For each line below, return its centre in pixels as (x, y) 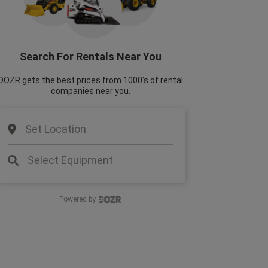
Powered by (78, 199)
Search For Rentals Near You (90, 57)
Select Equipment (70, 160)
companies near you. (90, 91)
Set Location (55, 129)
